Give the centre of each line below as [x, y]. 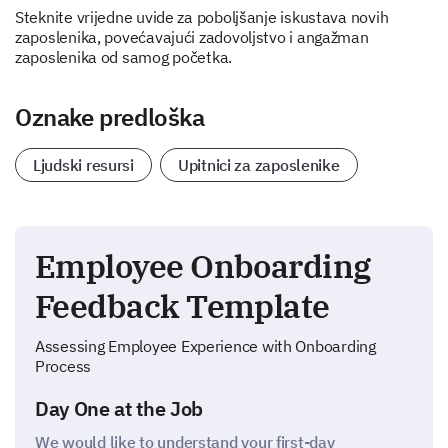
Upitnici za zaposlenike [258, 165]
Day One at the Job [119, 408]
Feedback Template [182, 306]
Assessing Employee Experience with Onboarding [205, 346]
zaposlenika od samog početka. [124, 57]
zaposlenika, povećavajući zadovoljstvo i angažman [192, 37]
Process [63, 366]
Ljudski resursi [83, 165]
